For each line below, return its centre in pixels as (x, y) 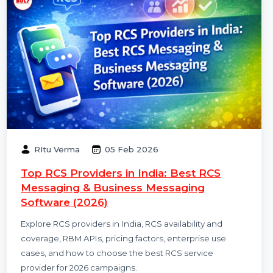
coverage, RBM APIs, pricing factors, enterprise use (130, 265)
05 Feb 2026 (139, 172)
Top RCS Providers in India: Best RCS (127, 196)
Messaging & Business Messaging (119, 211)
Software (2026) (68, 227)
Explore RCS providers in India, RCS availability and (128, 250)
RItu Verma (60, 172)
